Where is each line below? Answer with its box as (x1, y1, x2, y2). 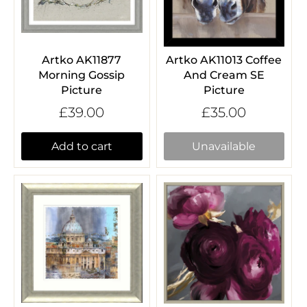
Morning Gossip (38, 69, 125, 82)
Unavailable (192, 140, 256, 153)
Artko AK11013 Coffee (166, 53, 282, 67)
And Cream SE (183, 69, 265, 82)
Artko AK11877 (42, 53, 122, 67)
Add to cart (51, 140, 112, 153)
